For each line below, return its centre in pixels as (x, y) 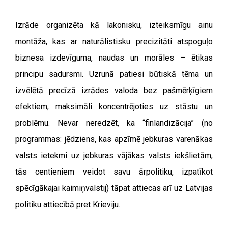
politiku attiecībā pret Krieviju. (68, 204)
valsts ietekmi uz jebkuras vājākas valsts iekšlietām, (114, 155)
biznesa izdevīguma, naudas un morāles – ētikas (114, 58)
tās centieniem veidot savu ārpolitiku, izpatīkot (114, 172)
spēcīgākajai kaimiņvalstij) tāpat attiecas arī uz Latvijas (114, 188)
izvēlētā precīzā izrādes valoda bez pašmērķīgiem (114, 90)
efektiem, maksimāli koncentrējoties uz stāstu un (114, 107)
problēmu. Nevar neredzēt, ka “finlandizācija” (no (114, 123)
